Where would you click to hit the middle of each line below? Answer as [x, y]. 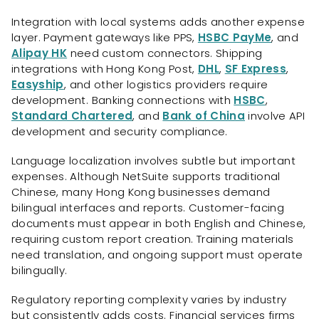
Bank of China [204, 116]
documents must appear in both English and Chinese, [159, 223]
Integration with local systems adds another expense [158, 22]
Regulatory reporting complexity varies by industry [149, 299]
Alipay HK [40, 53]
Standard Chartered [72, 116]
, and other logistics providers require [166, 85]
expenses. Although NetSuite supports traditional [146, 176]
